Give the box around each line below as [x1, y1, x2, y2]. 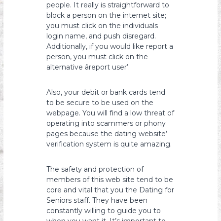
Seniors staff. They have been [46, 196, 148, 205]
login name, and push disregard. [46, 32, 156, 40]
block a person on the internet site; [46, 11, 167, 20]
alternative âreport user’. [46, 63, 130, 72]
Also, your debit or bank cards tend [46, 88, 166, 97]
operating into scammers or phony [46, 119, 166, 128]
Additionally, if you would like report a [46, 42, 174, 51]
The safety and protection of [46, 165, 144, 174]
